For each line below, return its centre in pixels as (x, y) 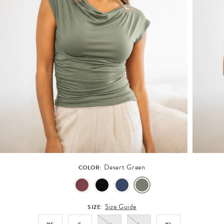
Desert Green (125, 167)
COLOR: (91, 168)
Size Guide (121, 207)
